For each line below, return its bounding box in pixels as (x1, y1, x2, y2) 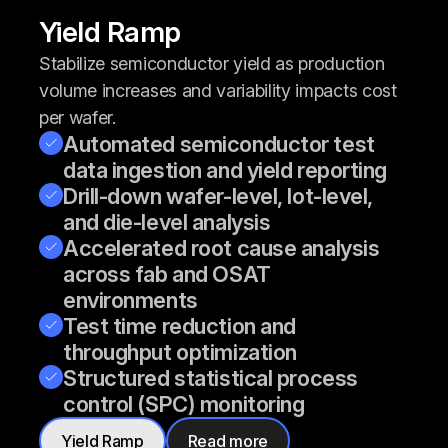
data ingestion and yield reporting (63, 157, 388, 183)
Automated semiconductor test (63, 131, 375, 157)
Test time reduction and (63, 313, 296, 339)
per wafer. (39, 107, 116, 128)
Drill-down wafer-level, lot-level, (63, 183, 374, 209)
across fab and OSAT (63, 261, 271, 287)
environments (63, 287, 198, 313)
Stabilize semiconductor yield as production (39, 53, 385, 74)
